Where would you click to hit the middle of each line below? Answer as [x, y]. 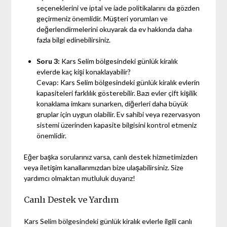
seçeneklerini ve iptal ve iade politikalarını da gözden [118, 8]
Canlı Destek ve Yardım [72, 199]
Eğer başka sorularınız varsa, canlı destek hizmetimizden [111, 157]
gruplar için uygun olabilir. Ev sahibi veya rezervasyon [119, 114]
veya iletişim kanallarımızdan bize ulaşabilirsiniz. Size [104, 167]
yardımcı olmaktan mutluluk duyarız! [80, 178]
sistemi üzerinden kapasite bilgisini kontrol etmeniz [117, 125]
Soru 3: [49, 61]
